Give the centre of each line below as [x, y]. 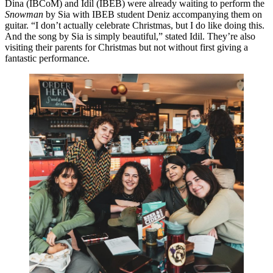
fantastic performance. [47, 58]
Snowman [24, 14]
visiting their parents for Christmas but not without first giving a [126, 47]
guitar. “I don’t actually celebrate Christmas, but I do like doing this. [135, 25]
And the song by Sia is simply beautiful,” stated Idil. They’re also [130, 36]
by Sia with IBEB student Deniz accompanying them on [153, 14]
